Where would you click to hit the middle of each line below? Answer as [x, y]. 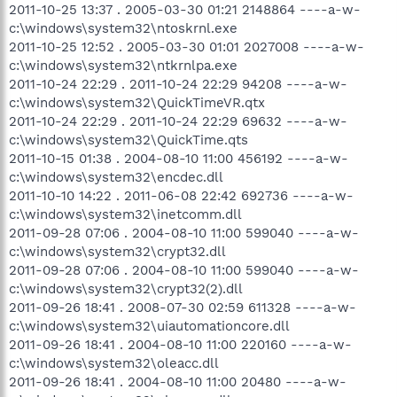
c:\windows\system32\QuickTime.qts [128, 140]
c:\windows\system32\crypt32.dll [117, 251]
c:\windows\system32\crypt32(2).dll [126, 288]
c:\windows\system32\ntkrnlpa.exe [123, 65]
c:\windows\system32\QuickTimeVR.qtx [137, 102]
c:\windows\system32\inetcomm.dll [125, 214]
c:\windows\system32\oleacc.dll [114, 363]
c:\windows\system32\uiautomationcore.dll [149, 326]
